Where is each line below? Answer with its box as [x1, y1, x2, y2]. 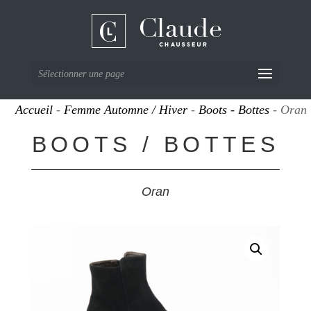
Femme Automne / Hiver [64, 103, 188, 117]
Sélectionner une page [37, 69, 124, 79]
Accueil [15, 103, 53, 117]
